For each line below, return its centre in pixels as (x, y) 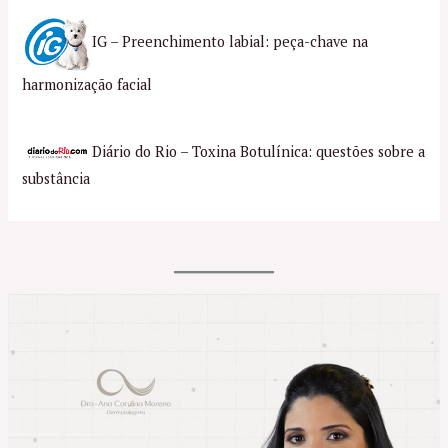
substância (56, 178)
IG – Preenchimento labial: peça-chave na (230, 41)
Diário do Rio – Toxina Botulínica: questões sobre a (259, 151)
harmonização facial (87, 84)
